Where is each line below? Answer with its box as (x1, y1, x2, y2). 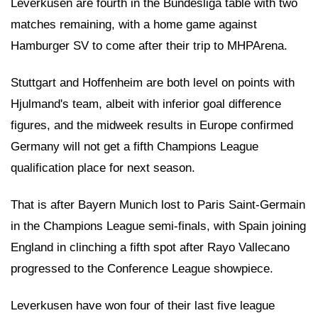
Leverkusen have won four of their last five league (11, 299, 275, 312)
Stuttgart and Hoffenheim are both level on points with (11, 76, 295, 89)
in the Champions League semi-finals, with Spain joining (11, 219, 306, 233)
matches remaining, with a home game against (11, 18, 257, 31)
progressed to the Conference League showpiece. (11, 262, 280, 275)
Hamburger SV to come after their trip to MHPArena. (11, 39, 287, 53)
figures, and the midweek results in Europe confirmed (11, 119, 293, 132)
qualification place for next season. (11, 161, 195, 175)
